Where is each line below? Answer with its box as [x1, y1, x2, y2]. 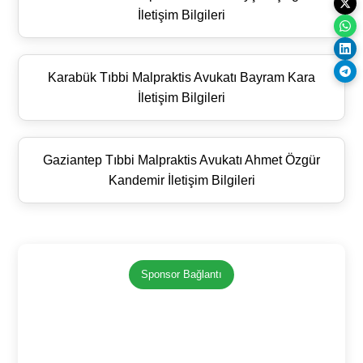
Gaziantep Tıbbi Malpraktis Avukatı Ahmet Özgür [43, 152, 320, 167]
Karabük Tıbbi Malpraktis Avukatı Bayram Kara [48, 70, 315, 84]
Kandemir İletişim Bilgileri [108, 173, 255, 187]
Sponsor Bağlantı [141, 267, 222, 280]
